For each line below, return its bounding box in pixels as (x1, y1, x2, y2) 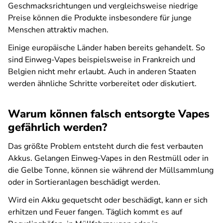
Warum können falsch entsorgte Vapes (8, 107, 210, 121)
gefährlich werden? (8, 120, 110, 135)
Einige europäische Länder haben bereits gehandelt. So (8, 42, 205, 53)
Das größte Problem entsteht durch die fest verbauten (8, 141, 203, 152)
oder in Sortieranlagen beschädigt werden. (8, 177, 162, 188)
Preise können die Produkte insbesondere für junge (8, 12, 192, 23)
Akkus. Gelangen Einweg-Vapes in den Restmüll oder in (8, 153, 209, 164)
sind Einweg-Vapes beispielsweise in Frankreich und (8, 54, 195, 65)
